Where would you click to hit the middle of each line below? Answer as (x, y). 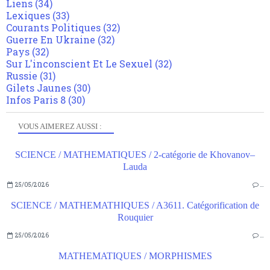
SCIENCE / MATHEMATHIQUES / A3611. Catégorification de (135, 206)
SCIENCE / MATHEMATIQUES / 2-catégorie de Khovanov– (135, 155)
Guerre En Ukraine (51, 40)
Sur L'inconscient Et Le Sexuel (79, 64)
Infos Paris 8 (36, 100)
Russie (22, 76)
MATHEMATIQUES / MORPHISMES (135, 256)
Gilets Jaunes (39, 88)
